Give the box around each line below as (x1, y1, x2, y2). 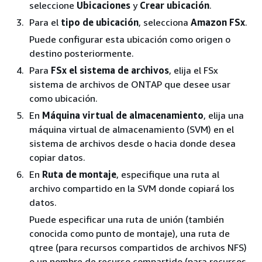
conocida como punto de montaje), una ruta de (29, 227, 230, 239)
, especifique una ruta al (116, 168, 219, 180)
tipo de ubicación (61, 16, 139, 28)
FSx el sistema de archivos (51, 64, 169, 76)
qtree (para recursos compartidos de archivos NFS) (29, 241, 247, 253)
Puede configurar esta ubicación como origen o (29, 33, 230, 45)
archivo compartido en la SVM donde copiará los (29, 182, 235, 194)
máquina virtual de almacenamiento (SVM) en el (29, 123, 234, 135)
